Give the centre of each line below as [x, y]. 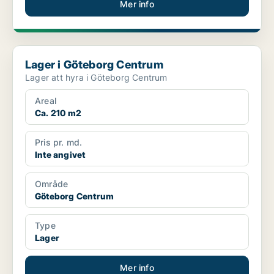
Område [52, 184]
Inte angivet [60, 155]
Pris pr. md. [59, 143]
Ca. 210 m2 [58, 113]
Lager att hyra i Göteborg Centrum [96, 78]
